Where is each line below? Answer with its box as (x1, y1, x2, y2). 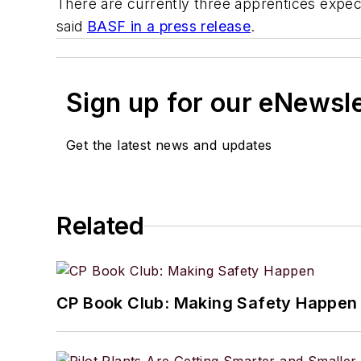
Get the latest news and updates (66, 137, 272, 154)
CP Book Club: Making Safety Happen (56, 293, 358, 313)
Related (56, 211, 144, 241)
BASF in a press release (87, 18, 251, 35)
